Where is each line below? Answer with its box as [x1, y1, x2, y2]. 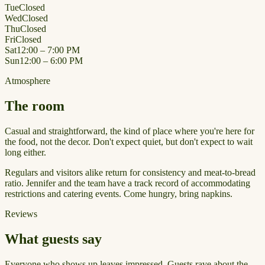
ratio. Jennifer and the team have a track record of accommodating [5, 178, 250, 188]
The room [5, 98, 64, 114]
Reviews [5, 209, 37, 219]
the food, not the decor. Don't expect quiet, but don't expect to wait [5, 137, 253, 147]
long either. [5, 147, 46, 157]
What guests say [5, 231, 102, 247]
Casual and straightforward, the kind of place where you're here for [5, 126, 254, 136]
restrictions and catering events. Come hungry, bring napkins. [5, 189, 232, 199]
